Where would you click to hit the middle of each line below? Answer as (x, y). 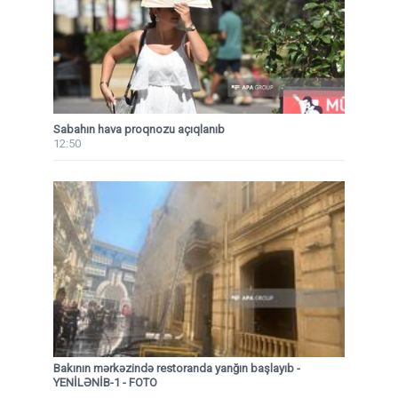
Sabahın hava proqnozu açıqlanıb (139, 129)
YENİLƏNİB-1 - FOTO (105, 383)
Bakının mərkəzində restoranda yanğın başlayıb (175, 369)
